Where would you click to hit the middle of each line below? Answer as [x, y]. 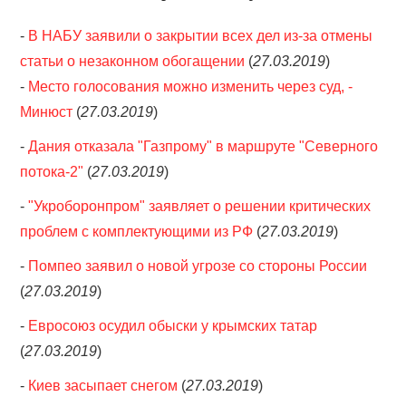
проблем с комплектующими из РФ [137, 232]
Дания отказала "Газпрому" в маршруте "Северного [203, 146]
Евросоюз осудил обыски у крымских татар [173, 326]
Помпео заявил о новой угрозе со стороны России [198, 266]
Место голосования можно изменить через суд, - [191, 87]
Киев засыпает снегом [103, 386]
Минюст [47, 112]
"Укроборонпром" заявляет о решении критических [200, 206]
